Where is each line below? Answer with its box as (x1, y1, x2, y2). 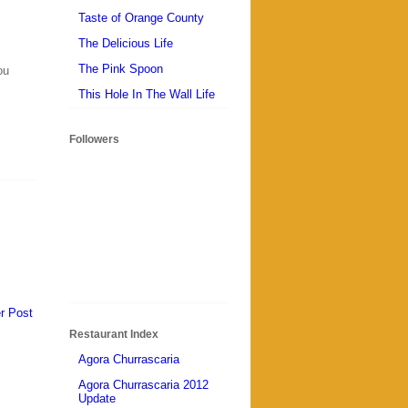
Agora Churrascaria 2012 (78, 378, 209, 393)
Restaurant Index (69, 327, 158, 341)
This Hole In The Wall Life (78, 87, 215, 102)
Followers (69, 132, 119, 146)
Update (78, 392, 116, 406)
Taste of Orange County (78, 11, 204, 25)
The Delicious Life (78, 36, 173, 51)
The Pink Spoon (78, 62, 163, 76)
